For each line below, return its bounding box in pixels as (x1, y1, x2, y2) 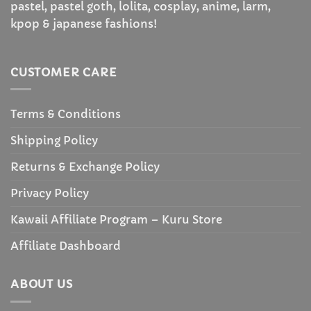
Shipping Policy (10, 133, 98, 148)
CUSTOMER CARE (10, 65, 117, 79)
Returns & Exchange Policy (10, 160, 160, 174)
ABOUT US (10, 277, 73, 292)
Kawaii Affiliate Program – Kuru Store (10, 212, 222, 227)
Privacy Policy (10, 186, 89, 201)
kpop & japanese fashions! (10, 16, 157, 31)
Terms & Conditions (10, 107, 121, 121)
